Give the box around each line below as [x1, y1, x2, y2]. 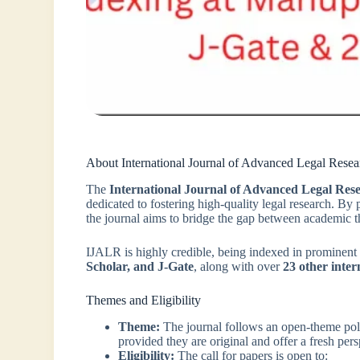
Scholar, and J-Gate [86, 259, 194, 273]
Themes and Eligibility [86, 292, 202, 307]
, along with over [194, 259, 284, 273]
